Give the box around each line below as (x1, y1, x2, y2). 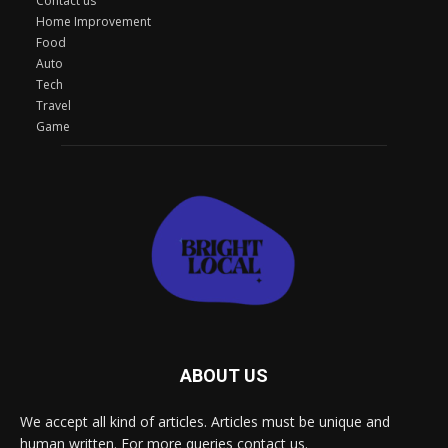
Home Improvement (36, 12, 151, 30)
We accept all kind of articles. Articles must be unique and (20, 411, 390, 431)
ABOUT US (180, 364, 268, 386)
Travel (36, 96, 71, 114)
